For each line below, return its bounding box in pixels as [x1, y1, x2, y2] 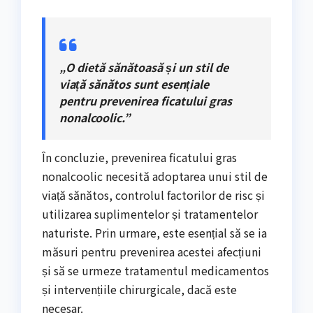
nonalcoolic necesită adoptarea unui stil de [42, 168, 268, 185]
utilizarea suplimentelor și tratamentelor [42, 205, 258, 223]
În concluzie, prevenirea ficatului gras [42, 149, 237, 166]
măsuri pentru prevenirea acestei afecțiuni [42, 243, 261, 261]
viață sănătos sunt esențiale [59, 75, 209, 92]
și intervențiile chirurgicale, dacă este [42, 281, 237, 298]
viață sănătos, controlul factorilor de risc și [42, 187, 265, 204]
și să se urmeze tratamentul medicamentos [42, 262, 269, 279]
